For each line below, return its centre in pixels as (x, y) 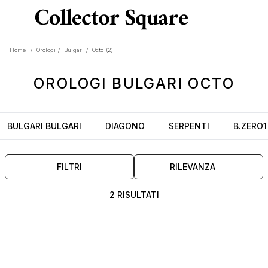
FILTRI (69, 167)
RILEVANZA (193, 167)
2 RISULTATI (134, 195)
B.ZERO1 (250, 126)
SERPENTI (189, 126)
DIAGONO (125, 126)
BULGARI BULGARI (44, 126)
